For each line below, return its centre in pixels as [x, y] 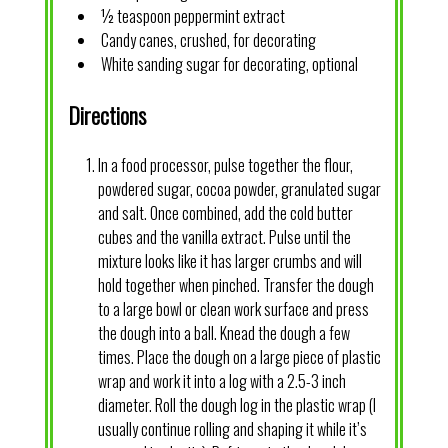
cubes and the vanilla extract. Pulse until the [224, 237]
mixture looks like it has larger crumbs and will [229, 261]
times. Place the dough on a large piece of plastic [239, 357]
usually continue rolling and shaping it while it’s [232, 429]
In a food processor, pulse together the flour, [225, 165]
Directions [106, 115]
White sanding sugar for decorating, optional [229, 63]
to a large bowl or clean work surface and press [233, 309]
